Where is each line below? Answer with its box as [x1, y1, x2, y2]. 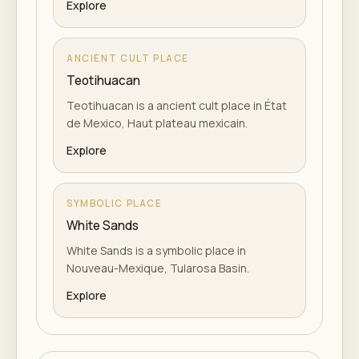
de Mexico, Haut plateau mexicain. [67, 115, 248, 131]
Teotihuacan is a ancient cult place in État [67, 98, 287, 113]
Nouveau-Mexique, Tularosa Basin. [67, 260, 249, 276]
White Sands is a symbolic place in [67, 243, 246, 258]
